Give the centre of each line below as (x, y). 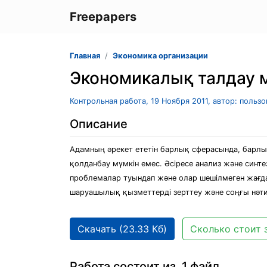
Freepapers (103, 17)
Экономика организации (160, 56)
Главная (85, 56)
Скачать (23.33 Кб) (122, 229)
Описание (99, 124)
